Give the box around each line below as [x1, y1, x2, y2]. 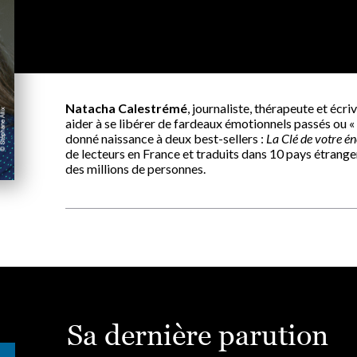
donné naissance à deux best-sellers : [65, 131, 266, 146]
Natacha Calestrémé [65, 100, 187, 116]
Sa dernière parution [67, 318, 328, 351]
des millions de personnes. [65, 161, 206, 176]
